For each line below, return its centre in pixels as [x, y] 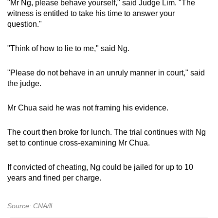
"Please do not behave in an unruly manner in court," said [106, 73]
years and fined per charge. [54, 178]
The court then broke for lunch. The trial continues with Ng [107, 132]
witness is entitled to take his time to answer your [91, 13]
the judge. [24, 83]
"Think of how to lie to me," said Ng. [68, 48]
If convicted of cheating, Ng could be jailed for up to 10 [100, 167]
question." [25, 24]
